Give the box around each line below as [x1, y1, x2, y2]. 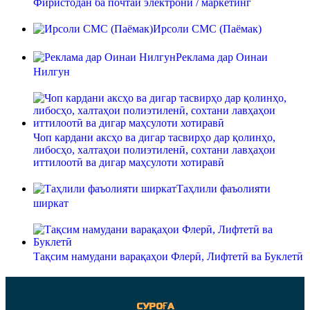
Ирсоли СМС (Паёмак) [153, 23, 262, 35]
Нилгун [33, 66, 70, 78]
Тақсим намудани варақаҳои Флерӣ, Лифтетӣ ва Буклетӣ [33, 250, 303, 263]
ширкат [33, 197, 69, 210]
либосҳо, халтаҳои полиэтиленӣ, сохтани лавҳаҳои [33, 144, 275, 156]
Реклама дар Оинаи [176, 51, 268, 64]
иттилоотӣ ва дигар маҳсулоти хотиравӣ [33, 156, 224, 169]
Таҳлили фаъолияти [176, 183, 271, 195]
